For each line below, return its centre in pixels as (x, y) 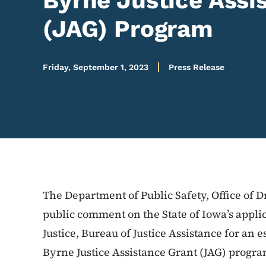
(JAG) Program (128, 29)
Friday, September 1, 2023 (96, 67)
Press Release (197, 67)
